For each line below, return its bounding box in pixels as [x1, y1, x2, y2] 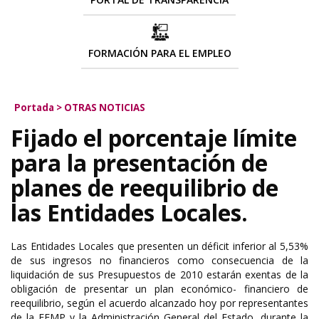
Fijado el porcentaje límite [11, 122, 297, 153]
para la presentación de [11, 147, 268, 178]
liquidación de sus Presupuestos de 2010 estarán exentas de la [11, 268, 308, 281]
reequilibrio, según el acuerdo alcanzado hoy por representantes [11, 296, 308, 310]
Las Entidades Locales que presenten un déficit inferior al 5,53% [11, 239, 308, 253]
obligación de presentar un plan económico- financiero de [11, 282, 308, 296]
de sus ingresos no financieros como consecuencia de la [11, 253, 308, 267]
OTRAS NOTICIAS [64, 101, 145, 114]
